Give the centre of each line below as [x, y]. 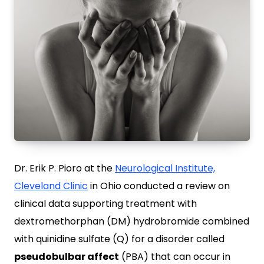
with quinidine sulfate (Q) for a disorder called [119, 239]
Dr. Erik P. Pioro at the [65, 169]
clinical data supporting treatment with [105, 204]
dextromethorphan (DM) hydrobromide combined [132, 222]
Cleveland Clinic [51, 186]
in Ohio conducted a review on [159, 186]
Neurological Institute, [165, 169]
